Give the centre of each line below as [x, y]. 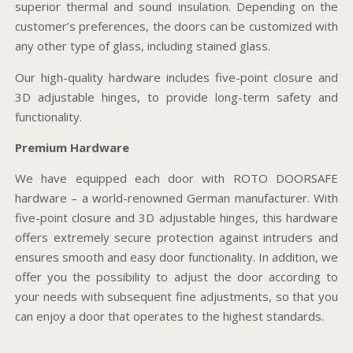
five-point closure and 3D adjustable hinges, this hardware [176, 218]
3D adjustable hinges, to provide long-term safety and [176, 97]
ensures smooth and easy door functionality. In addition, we [176, 257]
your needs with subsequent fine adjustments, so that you [176, 297]
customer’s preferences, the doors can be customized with [176, 26]
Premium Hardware [72, 148]
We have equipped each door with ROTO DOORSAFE [176, 178]
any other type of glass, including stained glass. [143, 46]
